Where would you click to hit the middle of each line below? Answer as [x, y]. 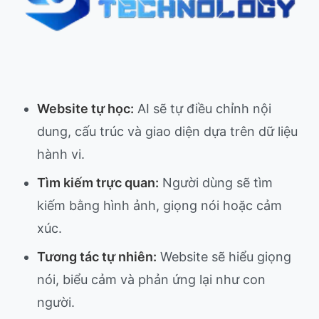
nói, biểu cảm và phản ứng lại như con [151, 279]
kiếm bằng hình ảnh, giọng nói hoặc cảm [159, 205]
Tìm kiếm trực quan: [98, 182]
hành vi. [61, 154]
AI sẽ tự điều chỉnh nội [203, 108]
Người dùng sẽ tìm [216, 182]
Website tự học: [85, 108]
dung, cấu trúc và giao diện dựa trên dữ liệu [167, 131]
